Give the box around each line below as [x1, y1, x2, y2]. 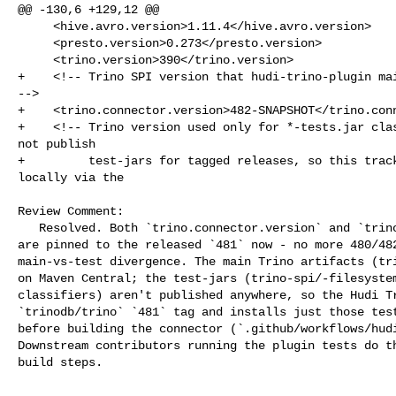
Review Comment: [18, 203, 124, 218]
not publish [18, 136, 95, 151]
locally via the [18, 170, 124, 185]
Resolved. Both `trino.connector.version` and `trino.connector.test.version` [18, 220, 39, 235]
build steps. [18, 354, 103, 369]
